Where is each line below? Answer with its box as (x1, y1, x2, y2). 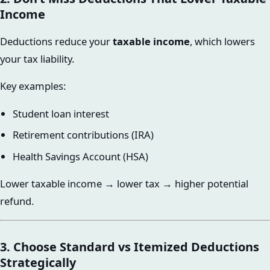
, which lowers (190, 34, 255, 48)
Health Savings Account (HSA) (12, 149, 148, 163)
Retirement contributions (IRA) (12, 128, 154, 142)
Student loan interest (12, 107, 109, 121)
